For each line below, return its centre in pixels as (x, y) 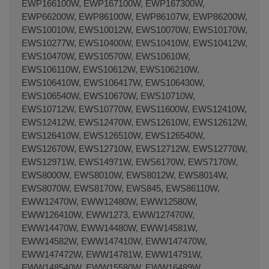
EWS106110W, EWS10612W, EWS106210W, (110, 69)
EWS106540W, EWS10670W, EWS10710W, (108, 95)
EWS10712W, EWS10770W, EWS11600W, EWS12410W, (134, 109)
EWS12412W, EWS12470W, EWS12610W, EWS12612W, (134, 122)
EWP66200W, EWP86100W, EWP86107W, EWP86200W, (134, 16)
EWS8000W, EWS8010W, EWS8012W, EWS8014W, (125, 175)
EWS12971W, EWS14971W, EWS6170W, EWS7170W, (130, 162)
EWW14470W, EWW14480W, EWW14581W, (110, 228)
